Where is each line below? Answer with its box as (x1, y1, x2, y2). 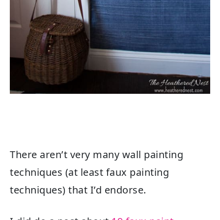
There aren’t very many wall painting (10, 148, 183, 162)
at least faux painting (68, 165, 169, 179)
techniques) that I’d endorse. (10, 183, 146, 197)
